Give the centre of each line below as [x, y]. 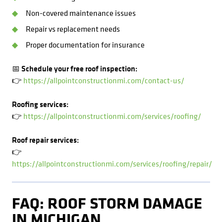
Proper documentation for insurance [85, 45]
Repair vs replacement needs [73, 29]
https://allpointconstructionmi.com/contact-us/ [104, 80]
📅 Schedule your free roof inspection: [75, 68]
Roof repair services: [45, 140]
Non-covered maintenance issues [81, 13]
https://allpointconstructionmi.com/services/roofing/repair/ [112, 164]
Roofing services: [40, 104]
